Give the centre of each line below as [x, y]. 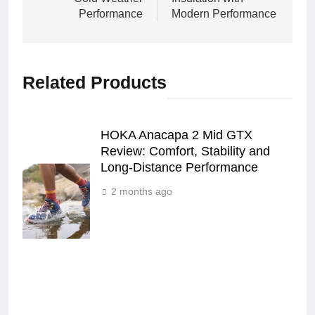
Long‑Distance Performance [179, 168]
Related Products [95, 83]
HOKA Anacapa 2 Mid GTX [176, 135]
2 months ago [142, 192]
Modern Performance [224, 14]
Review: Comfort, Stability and [185, 152]
